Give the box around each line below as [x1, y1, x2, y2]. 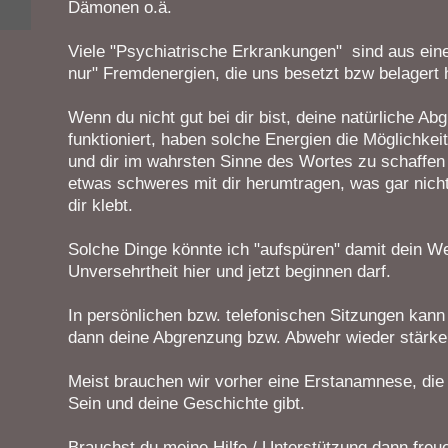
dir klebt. [67, 195, 133, 215]
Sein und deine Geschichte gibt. [67, 393, 305, 413]
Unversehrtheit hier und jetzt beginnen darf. [67, 261, 391, 281]
